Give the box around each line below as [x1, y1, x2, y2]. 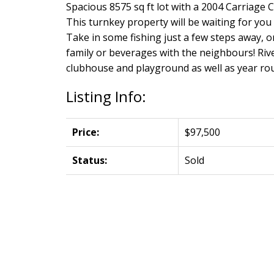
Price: [72, 125, 99, 139]
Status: [72, 153, 107, 167]
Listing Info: [65, 86, 146, 106]
